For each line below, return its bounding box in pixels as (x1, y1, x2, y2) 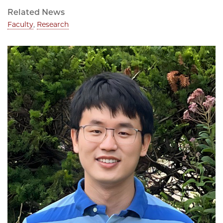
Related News (7, 7, 65, 17)
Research (37, 20, 69, 29)
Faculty (7, 20, 33, 29)
